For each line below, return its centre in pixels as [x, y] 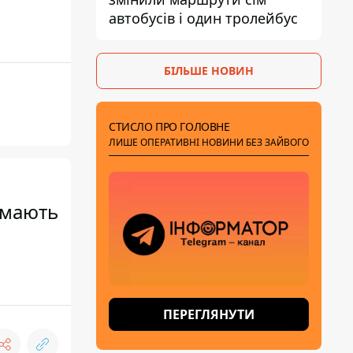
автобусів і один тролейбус [203, 18]
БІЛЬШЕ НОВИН [209, 71]
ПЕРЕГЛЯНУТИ [209, 314]
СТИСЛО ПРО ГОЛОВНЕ [169, 126]
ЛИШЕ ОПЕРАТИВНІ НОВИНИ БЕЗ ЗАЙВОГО [209, 142]
